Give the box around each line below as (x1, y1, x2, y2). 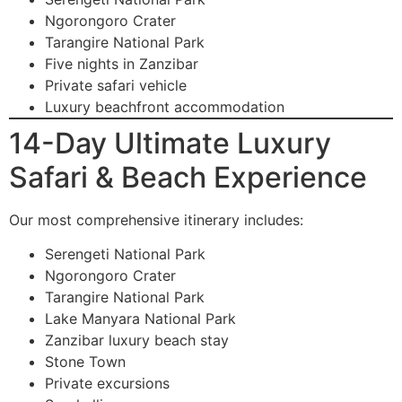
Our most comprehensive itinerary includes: (9, 210, 303, 229)
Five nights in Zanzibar (45, 54, 198, 73)
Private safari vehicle (45, 75, 187, 94)
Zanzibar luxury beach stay (45, 330, 229, 349)
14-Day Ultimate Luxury (9, 125, 331, 161)
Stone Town (45, 352, 126, 371)
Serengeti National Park (45, 244, 205, 263)
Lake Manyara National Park (45, 309, 236, 328)
